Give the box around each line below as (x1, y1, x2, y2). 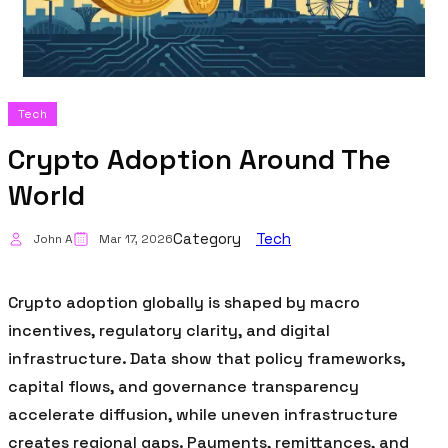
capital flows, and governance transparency (8, 375, 359, 397)
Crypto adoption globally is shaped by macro (8, 291, 360, 313)
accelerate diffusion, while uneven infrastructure (8, 403, 398, 425)
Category (173, 228, 241, 248)
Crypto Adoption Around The (8, 140, 391, 177)
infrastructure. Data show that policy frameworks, (8, 347, 405, 369)
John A (34, 230, 73, 247)
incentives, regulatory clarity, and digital (8, 319, 330, 341)
